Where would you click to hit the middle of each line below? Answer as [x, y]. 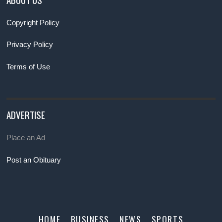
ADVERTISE [26, 115]
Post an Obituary [34, 160]
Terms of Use [28, 66]
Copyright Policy [33, 23]
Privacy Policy [30, 45]
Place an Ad [26, 138]
